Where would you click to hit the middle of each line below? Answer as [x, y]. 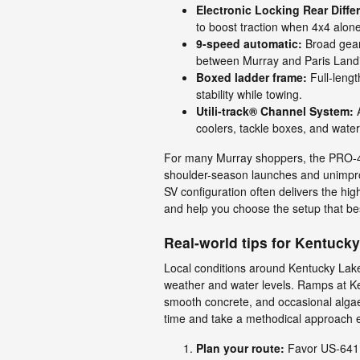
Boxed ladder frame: [252, 77]
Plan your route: [240, 348]
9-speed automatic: [249, 43]
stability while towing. [249, 94]
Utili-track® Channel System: [275, 111]
